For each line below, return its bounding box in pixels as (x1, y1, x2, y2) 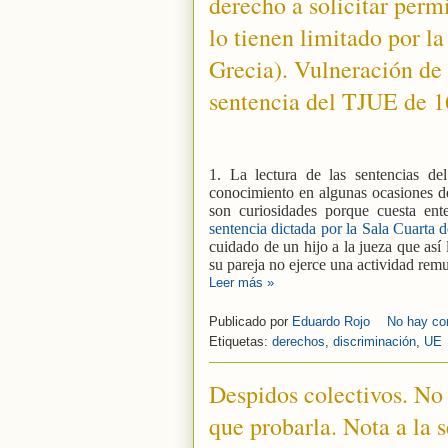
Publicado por (209, 313, 292, 329)
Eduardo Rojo (292, 313, 374, 329)
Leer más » (209, 275, 274, 291)
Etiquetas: (209, 333, 272, 349)
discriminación (333, 333, 416, 349)
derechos (272, 333, 325, 349)
